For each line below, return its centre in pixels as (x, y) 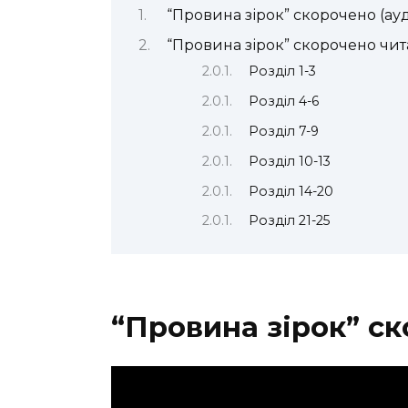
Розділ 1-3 (283, 71)
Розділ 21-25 (290, 221)
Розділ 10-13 (290, 161)
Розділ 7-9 (284, 131)
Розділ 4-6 (284, 102)
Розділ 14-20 (291, 191)
